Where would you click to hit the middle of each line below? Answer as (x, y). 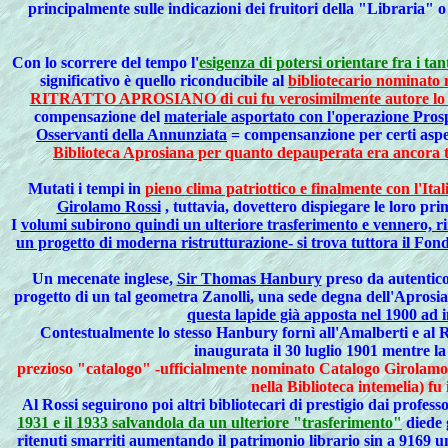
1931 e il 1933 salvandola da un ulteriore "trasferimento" (209, 422)
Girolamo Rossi (108, 206)
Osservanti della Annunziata (131, 134)
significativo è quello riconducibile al (164, 80)
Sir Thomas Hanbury (249, 278)
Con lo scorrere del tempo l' (105, 62)
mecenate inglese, (114, 278)
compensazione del (99, 116)
